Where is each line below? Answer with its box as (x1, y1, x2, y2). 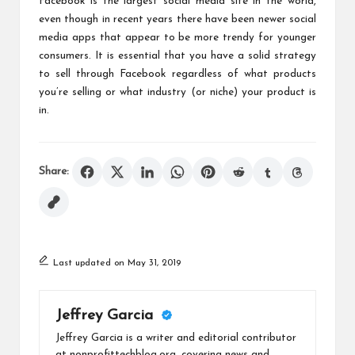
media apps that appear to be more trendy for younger (39, 32, 316, 43)
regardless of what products (166, 68, 317, 79)
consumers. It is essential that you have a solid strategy (39, 50, 316, 61)
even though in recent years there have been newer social (39, 13, 316, 25)
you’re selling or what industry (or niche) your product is (39, 86, 316, 97)
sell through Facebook (55, 68, 166, 79)
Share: (39, 165, 69, 177)
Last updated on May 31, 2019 (52, 258, 181, 268)
